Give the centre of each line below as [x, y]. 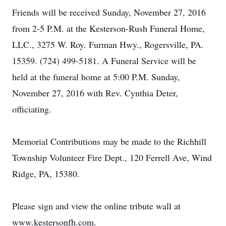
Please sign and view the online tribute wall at [96, 206]
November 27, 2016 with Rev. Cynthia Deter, [95, 93]
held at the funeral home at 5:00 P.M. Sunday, [96, 77]
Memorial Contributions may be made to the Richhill [109, 141]
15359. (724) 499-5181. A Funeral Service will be [104, 61]
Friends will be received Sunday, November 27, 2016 [109, 12]
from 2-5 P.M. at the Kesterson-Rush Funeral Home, [108, 28]
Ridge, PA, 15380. [46, 174]
